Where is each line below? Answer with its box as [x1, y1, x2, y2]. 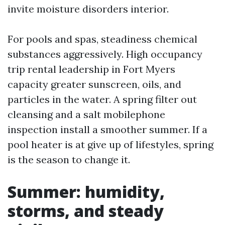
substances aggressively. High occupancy [8, 48, 202, 60]
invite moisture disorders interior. [8, 3, 169, 15]
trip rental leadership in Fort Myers [8, 63, 175, 75]
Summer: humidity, [8, 181, 165, 202]
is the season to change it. [8, 153, 130, 166]
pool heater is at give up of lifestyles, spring [8, 138, 213, 151]
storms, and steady [8, 200, 164, 221]
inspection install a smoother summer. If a [8, 123, 207, 136]
